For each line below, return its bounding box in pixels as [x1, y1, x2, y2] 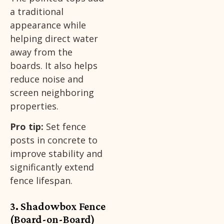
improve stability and [10, 147, 102, 160]
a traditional [10, 5, 63, 17]
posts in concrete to [10, 134, 97, 146]
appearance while [10, 18, 86, 31]
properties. [10, 99, 58, 112]
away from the [10, 45, 72, 58]
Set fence [43, 120, 86, 133]
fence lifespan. [10, 174, 72, 187]
